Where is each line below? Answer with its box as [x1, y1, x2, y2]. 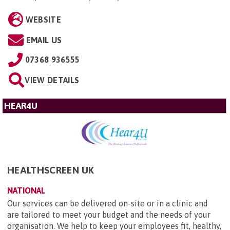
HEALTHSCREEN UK [7, 164, 94, 176]
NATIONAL [7, 185, 45, 195]
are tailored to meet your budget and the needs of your [7, 209, 210, 219]
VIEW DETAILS [25, 75, 80, 85]
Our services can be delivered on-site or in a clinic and [7, 198, 208, 208]
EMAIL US [26, 35, 62, 45]
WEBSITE [25, 15, 61, 25]
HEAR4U [4, 101, 37, 111]
